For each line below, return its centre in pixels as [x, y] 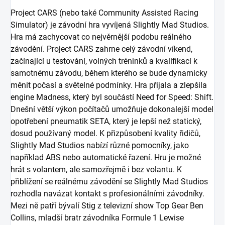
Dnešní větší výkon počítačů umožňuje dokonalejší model [112, 109]
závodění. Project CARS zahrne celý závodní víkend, [101, 49]
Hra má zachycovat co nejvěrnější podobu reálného [101, 37]
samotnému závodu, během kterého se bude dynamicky [109, 73]
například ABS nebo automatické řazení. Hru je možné [106, 158]
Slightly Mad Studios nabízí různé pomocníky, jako [100, 146]
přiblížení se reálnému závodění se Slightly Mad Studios [109, 182]
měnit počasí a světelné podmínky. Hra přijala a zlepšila [109, 85]
